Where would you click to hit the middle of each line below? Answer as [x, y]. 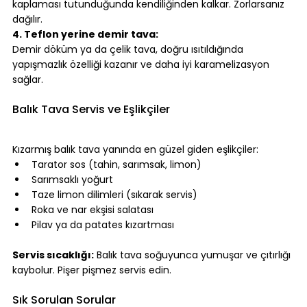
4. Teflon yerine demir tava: [85, 35]
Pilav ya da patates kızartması [103, 225]
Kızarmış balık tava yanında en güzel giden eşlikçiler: [135, 150]
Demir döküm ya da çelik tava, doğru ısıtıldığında [129, 50]
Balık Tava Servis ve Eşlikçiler [91, 110]
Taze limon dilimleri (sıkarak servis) [114, 195]
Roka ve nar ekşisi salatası [93, 210]
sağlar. [28, 80]
